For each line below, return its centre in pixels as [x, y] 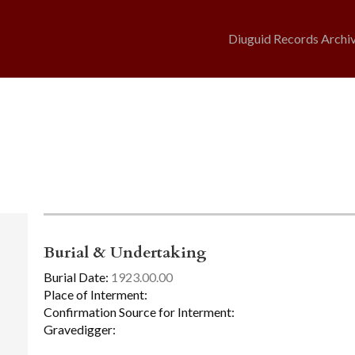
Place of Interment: [95, 295]
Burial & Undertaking [125, 253]
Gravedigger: [79, 329]
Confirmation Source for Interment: [139, 311]
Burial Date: [76, 277]
